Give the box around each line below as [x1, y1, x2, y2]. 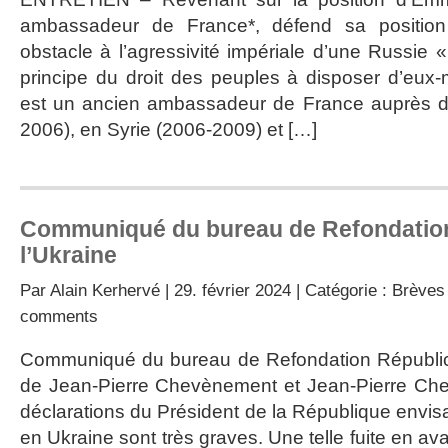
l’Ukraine [20, 242, 117, 268]
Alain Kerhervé [50, 280, 160, 300]
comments [20, 306, 98, 326]
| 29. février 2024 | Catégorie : [160, 280, 392, 300]
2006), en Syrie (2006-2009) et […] [20, 119, 317, 140]
